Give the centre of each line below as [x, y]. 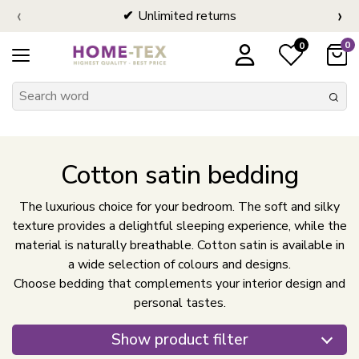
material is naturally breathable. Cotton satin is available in [179, 246]
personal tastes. [179, 303]
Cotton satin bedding [179, 175]
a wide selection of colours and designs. [179, 265]
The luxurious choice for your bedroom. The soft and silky [179, 207]
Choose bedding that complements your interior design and [179, 284]
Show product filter [179, 340]
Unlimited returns [187, 16]
